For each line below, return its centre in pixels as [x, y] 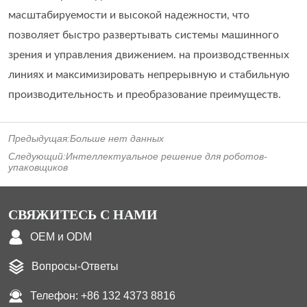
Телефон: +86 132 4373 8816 [103, 295]
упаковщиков [38, 167]
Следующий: [37, 156]
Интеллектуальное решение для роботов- [167, 156]
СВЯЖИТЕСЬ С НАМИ [83, 214]
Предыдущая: [39, 138]
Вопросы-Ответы [75, 266]
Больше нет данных [117, 138]
